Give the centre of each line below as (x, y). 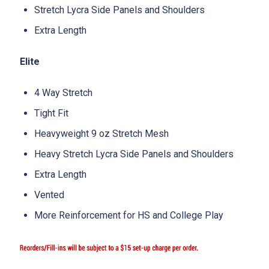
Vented (49, 195)
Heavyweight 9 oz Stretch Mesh (101, 133)
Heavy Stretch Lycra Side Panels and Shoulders (134, 154)
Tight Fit (51, 113)
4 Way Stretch (63, 92)
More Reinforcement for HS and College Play (129, 215)
